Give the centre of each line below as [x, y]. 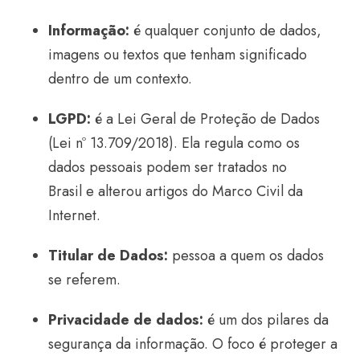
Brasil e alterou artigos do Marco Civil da [176, 191]
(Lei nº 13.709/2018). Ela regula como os [174, 143]
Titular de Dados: [108, 256]
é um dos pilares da [266, 320]
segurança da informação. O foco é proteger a [193, 344]
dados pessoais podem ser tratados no [168, 167]
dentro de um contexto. [120, 79]
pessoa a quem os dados [246, 256]
